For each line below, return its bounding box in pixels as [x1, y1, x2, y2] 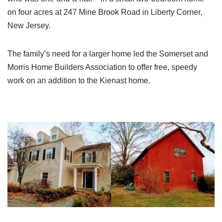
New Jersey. [7, 21, 51, 30]
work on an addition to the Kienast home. [7, 76, 150, 85]
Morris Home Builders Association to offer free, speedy [7, 63, 197, 71]
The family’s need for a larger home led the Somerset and [7, 50, 208, 58]
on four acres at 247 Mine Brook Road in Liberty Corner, [7, 8, 202, 16]
